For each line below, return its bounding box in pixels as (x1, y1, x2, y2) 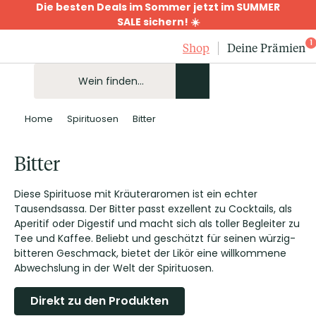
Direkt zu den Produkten (30, 293, 169, 309)
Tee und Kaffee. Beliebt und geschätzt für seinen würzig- (14, 231, 296, 245)
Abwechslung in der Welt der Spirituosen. (14, 261, 214, 275)
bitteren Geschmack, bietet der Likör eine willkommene (14, 246, 286, 260)
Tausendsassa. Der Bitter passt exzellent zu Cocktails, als (14, 202, 292, 216)
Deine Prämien (227, 40, 305, 55)
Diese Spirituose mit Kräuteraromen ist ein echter (14, 187, 257, 201)
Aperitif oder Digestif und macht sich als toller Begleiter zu (14, 217, 300, 231)
